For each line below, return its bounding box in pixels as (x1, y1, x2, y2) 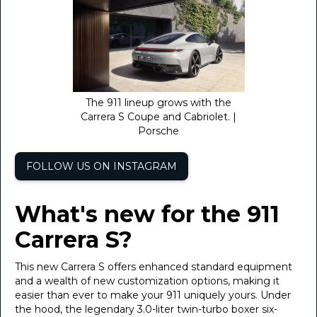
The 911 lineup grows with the (86, 96, 231, 109)
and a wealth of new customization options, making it (15, 275, 279, 287)
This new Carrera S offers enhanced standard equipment (15, 260, 292, 273)
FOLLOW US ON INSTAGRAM (26, 160, 177, 173)
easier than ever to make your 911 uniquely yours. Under (15, 289, 291, 301)
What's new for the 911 (15, 200, 279, 228)
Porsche (138, 125, 179, 137)
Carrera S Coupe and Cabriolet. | (81, 110, 236, 123)
